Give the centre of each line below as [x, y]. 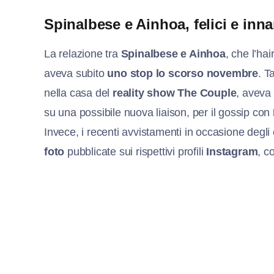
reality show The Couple [175, 93]
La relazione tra [83, 54]
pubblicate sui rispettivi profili [135, 151]
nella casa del [79, 93]
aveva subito [76, 73]
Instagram [232, 151]
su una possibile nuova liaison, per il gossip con [158, 112]
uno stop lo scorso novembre [183, 73]
